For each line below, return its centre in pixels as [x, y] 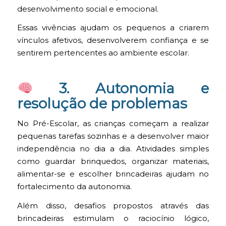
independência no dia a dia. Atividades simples [113, 149]
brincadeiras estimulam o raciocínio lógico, [113, 218]
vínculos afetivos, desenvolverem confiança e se [113, 41]
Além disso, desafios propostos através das [113, 206]
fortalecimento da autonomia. [74, 187]
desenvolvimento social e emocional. [88, 9]
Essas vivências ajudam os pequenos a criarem [113, 28]
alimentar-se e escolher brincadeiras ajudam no [113, 174]
